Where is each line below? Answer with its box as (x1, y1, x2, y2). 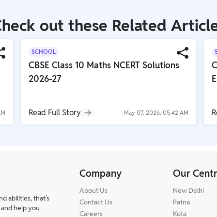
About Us (79, 186, 108, 195)
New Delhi (173, 186, 204, 195)
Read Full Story (28, 107, 81, 118)
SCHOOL (31, 47, 56, 55)
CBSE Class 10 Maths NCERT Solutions (28, 59, 179, 71)
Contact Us (79, 197, 112, 206)
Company (79, 167, 122, 180)
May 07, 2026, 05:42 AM (124, 108, 189, 116)
